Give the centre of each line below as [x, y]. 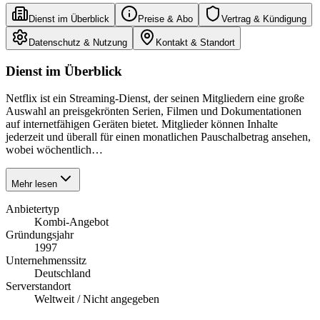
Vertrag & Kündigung [264, 19]
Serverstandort [38, 286]
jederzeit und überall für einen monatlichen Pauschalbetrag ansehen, [158, 137]
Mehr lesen [34, 184]
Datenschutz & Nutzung [78, 42]
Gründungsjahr [40, 235]
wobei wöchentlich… [54, 150]
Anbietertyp [32, 209]
